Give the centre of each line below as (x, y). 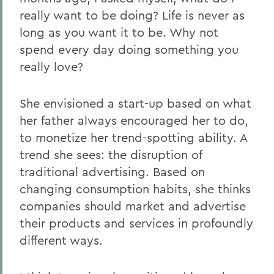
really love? (51, 66)
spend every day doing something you (129, 49)
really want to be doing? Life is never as (132, 15)
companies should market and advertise (133, 206)
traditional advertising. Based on (112, 172)
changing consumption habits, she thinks (135, 189)
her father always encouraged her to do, (134, 120)
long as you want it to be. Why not (119, 32)
